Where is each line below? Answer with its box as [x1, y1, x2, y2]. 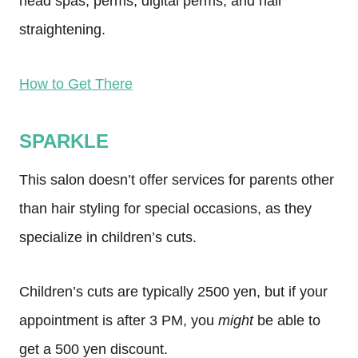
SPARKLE [19, 130, 109, 152]
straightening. [19, 22, 105, 38]
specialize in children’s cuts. [19, 229, 197, 245]
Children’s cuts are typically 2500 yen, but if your [19, 284, 328, 300]
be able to [253, 312, 320, 328]
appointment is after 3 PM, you [19, 312, 218, 328]
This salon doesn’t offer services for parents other [19, 172, 334, 188]
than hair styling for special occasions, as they [19, 201, 312, 217]
